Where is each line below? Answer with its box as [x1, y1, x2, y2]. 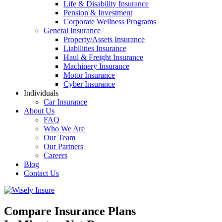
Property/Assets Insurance [63, 35, 145, 44]
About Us [24, 107, 55, 115]
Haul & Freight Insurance [63, 53, 143, 61]
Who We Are [44, 124, 85, 133]
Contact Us [24, 169, 59, 177]
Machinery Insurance [63, 62, 129, 70]
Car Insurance [44, 98, 87, 106]
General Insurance [44, 26, 101, 35]
